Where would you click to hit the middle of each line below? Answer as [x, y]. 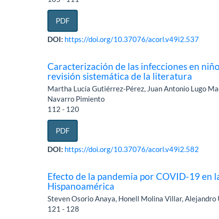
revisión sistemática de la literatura [120, 76]
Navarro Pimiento [76, 99]
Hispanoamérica [81, 186]
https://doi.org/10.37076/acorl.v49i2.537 [132, 39]
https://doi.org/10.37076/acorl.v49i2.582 [132, 149]
